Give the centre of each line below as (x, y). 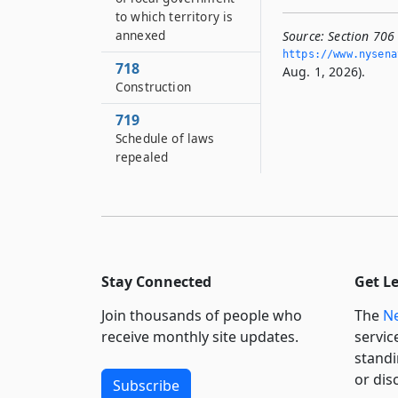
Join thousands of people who (202, 315)
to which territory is (175, 16)
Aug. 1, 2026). (324, 71)
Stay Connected (156, 281)
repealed (142, 157)
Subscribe (146, 385)
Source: (304, 36)
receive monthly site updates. (200, 336)
